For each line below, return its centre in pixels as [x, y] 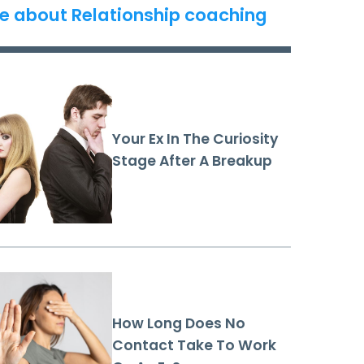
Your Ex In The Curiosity [195, 139]
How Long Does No [179, 323]
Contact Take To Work [194, 345]
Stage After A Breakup [192, 161]
